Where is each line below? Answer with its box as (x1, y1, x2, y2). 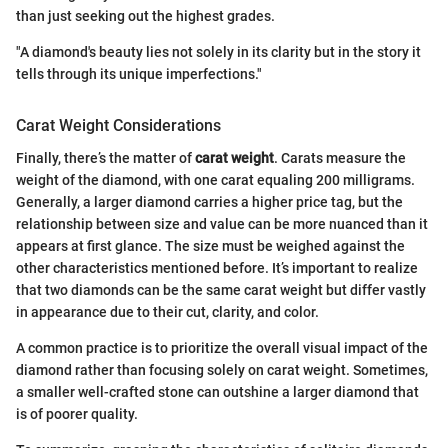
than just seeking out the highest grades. (16, 8, 275, 25)
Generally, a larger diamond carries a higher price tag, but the (16, 193, 403, 210)
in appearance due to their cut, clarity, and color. (16, 303, 319, 320)
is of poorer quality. (16, 405, 138, 422)
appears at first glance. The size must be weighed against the (16, 237, 405, 254)
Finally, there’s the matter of (16, 149, 195, 166)
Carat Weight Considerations (16, 116, 221, 136)
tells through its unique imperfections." (16, 66, 262, 83)
